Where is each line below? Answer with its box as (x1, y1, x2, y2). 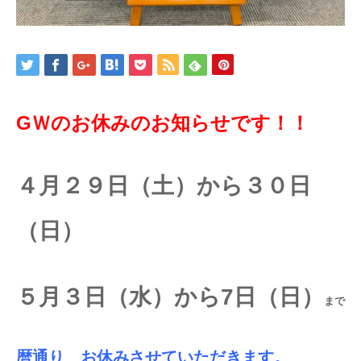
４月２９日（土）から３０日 (16, 172, 311, 198)
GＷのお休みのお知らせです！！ (16, 111, 309, 134)
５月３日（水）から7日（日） (16, 284, 324, 309)
